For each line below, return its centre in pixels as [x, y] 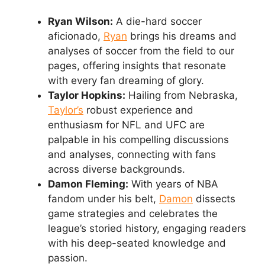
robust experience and [138, 110]
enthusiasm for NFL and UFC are [126, 125]
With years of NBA [173, 184]
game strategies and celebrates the [133, 214]
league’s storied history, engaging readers [147, 228]
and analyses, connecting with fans [132, 154]
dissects [214, 199]
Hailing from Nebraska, [182, 95]
